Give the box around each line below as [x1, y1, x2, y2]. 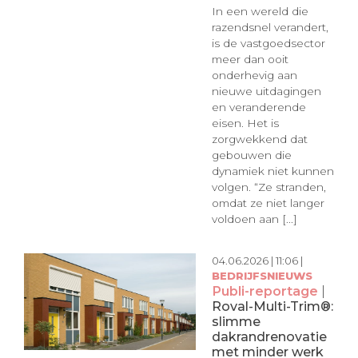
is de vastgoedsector [211, 37, 325, 50]
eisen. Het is [211, 117, 279, 130]
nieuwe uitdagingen [211, 85, 321, 98]
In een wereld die [211, 5, 308, 18]
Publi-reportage [211, 282, 318, 299]
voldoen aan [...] [211, 213, 297, 226]
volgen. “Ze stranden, [211, 181, 326, 194]
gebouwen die [211, 149, 292, 162]
